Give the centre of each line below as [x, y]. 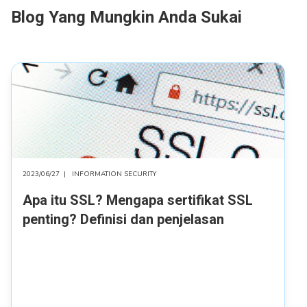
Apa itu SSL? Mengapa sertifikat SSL [138, 200]
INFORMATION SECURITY [114, 174]
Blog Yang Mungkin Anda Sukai [126, 17]
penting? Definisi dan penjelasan [123, 220]
